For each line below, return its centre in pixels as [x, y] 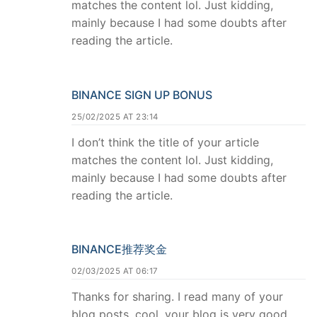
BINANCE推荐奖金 [119, 249]
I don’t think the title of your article [165, 142]
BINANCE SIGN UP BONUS [142, 94]
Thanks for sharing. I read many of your [177, 297]
